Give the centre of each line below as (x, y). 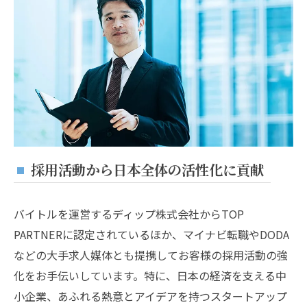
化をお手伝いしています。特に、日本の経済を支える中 (150, 276)
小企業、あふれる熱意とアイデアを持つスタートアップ (150, 296)
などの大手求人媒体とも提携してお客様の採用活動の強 (151, 255)
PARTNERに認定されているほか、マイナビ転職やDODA (151, 235)
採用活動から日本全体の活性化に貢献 (147, 170)
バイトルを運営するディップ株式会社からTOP (129, 214)
